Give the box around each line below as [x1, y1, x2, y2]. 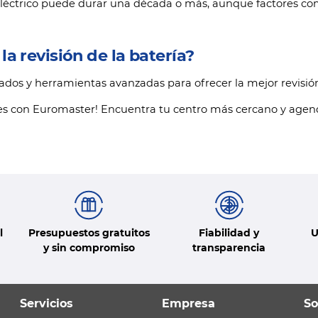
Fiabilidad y [199, 226, 260, 240]
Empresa [162, 297, 215, 311]
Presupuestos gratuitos [28, 226, 150, 240]
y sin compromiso [43, 241, 135, 255]
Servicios [20, 297, 73, 311]
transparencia [192, 241, 266, 255]
